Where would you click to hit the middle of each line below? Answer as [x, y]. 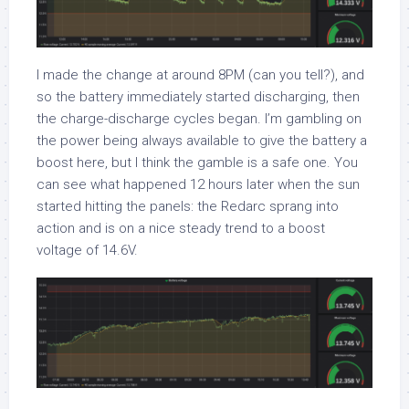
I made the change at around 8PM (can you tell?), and [200, 74]
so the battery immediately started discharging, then [198, 96]
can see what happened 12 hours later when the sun [198, 184]
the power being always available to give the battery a [202, 140]
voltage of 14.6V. [87, 250]
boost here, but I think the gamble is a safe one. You [197, 162]
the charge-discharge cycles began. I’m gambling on [199, 118]
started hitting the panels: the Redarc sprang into [188, 206]
